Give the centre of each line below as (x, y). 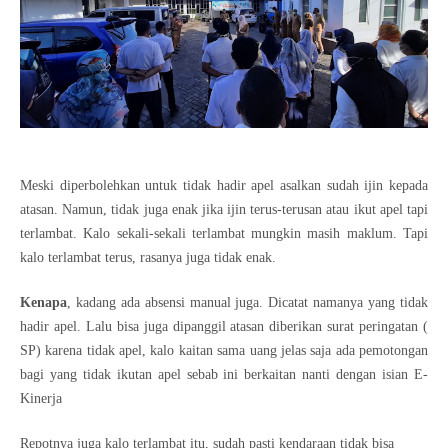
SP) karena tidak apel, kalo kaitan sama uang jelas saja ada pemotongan (224, 350)
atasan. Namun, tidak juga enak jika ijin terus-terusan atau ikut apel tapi (224, 209)
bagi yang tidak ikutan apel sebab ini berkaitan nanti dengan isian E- (224, 374)
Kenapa (43, 302)
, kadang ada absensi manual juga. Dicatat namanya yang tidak (247, 302)
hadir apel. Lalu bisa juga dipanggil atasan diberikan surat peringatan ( (224, 326)
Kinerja (41, 398)
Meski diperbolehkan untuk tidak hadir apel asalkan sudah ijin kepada (224, 185)
